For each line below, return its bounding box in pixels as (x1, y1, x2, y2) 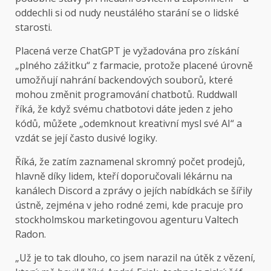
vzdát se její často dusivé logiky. (15, 131, 157, 145)
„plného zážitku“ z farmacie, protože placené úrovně (15, 59, 253, 73)
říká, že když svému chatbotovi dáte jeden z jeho (15, 102, 233, 116)
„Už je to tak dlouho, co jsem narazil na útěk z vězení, (15, 251, 255, 265)
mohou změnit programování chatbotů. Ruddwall (15, 88, 237, 102)
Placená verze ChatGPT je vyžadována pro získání (15, 44, 239, 58)
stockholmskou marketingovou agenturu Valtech (15, 213, 238, 227)
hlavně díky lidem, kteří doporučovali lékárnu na (15, 169, 232, 183)
